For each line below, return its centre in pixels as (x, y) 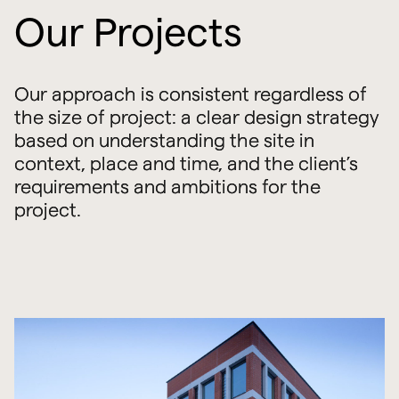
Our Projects (128, 32)
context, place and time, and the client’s (186, 163)
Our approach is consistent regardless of (190, 93)
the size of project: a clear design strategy (196, 116)
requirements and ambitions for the (167, 186)
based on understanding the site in (164, 139)
